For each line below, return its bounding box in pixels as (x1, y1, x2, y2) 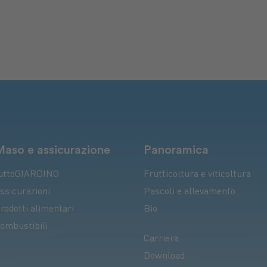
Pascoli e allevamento (144, 188, 236, 197)
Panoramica (144, 144, 209, 157)
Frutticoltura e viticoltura (144, 170, 252, 180)
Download (144, 252, 185, 262)
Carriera (144, 235, 179, 244)
